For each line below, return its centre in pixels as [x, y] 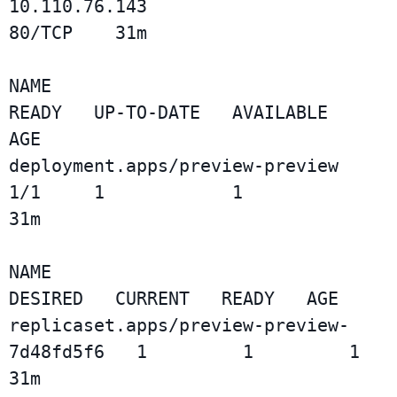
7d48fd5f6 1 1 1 [184, 352]
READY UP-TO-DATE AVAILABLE [168, 113]
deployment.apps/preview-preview [174, 166]
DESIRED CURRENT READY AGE [174, 299]
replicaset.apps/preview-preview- [179, 326]
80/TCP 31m [78, 33]
